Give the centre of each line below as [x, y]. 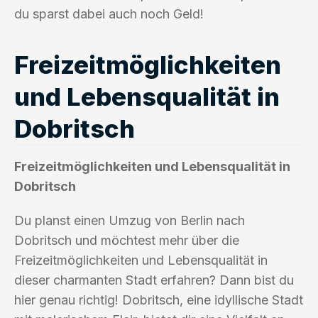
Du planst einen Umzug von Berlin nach [130, 220]
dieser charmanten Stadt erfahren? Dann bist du [154, 280]
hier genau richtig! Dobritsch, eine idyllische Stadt [159, 300]
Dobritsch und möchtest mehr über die [127, 240]
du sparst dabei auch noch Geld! [109, 13]
